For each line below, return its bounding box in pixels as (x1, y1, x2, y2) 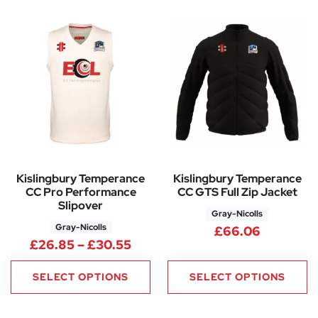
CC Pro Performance (25, 184, 136, 199)
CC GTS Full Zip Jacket (177, 184, 297, 199)
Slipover (58, 197, 104, 213)
